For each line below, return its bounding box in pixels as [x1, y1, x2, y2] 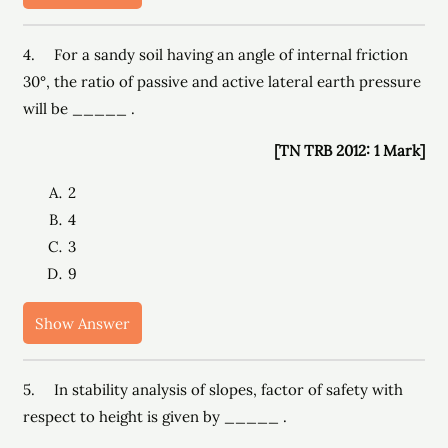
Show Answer [35, 313, 131, 333]
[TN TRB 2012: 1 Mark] [273, 141, 425, 160]
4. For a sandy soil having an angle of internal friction [23, 45, 409, 64]
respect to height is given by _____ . [23, 407, 288, 426]
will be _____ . [23, 99, 136, 118]
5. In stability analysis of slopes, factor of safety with [23, 380, 404, 399]
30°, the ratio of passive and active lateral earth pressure [23, 72, 422, 91]
